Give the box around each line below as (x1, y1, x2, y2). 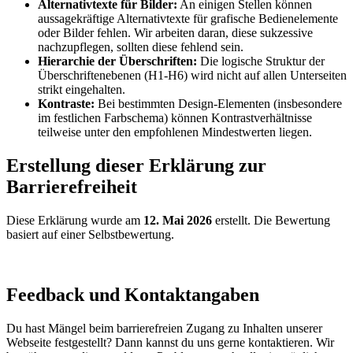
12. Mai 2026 (143, 214, 212, 228)
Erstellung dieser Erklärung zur (6, 155, 266, 176)
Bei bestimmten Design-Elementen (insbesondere (95, 97, 342, 111)
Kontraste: (38, 97, 95, 111)
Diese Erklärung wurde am (6, 214, 143, 228)
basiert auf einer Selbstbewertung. (6, 228, 174, 242)
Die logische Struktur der (197, 54, 325, 69)
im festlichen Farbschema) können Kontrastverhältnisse (38, 111, 312, 125)
